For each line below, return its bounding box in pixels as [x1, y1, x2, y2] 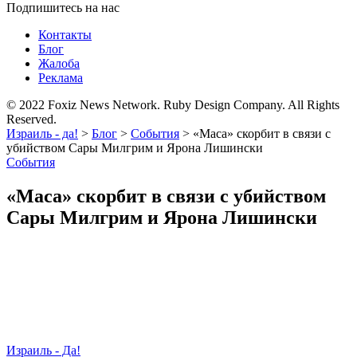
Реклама [38, 71, 83, 84]
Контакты [38, 28, 92, 41]
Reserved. [6, 112, 57, 126]
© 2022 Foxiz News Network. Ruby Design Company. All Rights [6, 98, 339, 112]
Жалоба [38, 57, 80, 70]
